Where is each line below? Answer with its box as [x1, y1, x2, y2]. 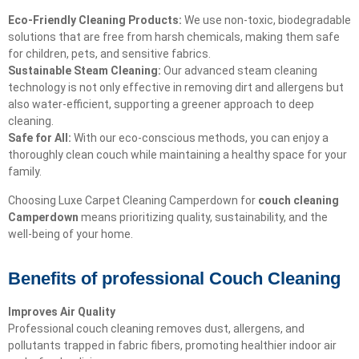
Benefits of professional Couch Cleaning [8, 268, 341, 288]
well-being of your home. [8, 227, 133, 240]
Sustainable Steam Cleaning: [8, 64, 161, 78]
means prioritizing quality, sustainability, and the [79, 210, 328, 224]
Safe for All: [8, 131, 71, 145]
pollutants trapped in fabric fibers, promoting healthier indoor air [8, 338, 337, 352]
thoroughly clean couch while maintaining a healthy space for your [8, 148, 347, 162]
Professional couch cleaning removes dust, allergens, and [8, 321, 305, 335]
